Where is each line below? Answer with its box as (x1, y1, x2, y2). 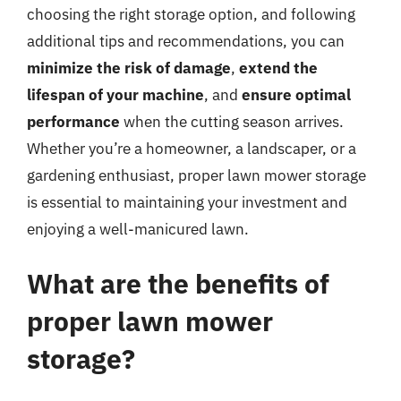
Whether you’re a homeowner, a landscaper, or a (27, 138, 356, 158)
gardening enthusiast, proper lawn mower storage (27, 165, 366, 185)
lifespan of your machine (27, 84, 204, 105)
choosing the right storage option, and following (27, 4, 355, 24)
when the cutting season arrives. (120, 111, 344, 132)
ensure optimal (242, 84, 351, 105)
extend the (239, 57, 318, 78)
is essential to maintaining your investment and (27, 192, 347, 212)
